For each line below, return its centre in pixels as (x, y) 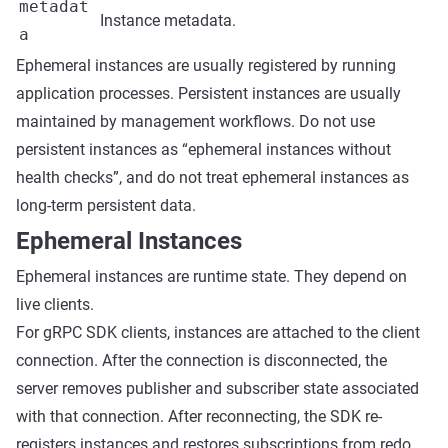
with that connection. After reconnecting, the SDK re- (199, 416)
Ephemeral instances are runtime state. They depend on (211, 276)
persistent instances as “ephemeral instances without (203, 149)
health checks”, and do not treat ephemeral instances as (212, 177)
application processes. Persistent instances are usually (208, 93)
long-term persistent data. (106, 205)
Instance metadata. (168, 20)
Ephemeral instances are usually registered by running (206, 65)
